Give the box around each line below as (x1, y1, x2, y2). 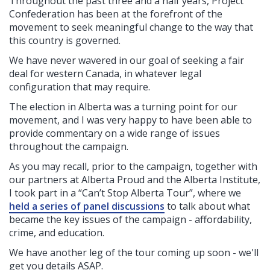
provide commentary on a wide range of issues (9, 127, 220, 140)
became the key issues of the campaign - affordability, (9, 213, 252, 227)
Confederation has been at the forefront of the (9, 7, 222, 21)
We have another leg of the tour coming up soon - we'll (9, 246, 259, 260)
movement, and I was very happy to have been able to (9, 113, 252, 127)
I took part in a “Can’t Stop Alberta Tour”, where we (9, 186, 241, 200)
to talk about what (165, 199, 250, 213)
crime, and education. (9, 226, 104, 240)
